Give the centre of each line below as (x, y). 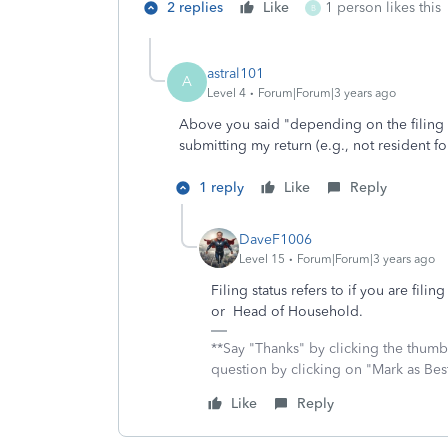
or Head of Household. (287, 311)
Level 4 (226, 92)
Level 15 (262, 258)
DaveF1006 (275, 239)
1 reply (221, 187)
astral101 (235, 73)
